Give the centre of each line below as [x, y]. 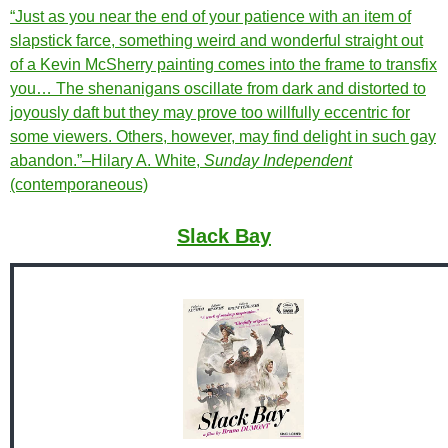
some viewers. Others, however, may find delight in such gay [223, 137]
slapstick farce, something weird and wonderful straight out [216, 41]
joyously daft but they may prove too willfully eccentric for [210, 113]
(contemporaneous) [79, 185]
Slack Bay [224, 236]
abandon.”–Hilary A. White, [107, 161]
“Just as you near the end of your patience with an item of [210, 17]
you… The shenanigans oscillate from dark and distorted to [218, 89]
